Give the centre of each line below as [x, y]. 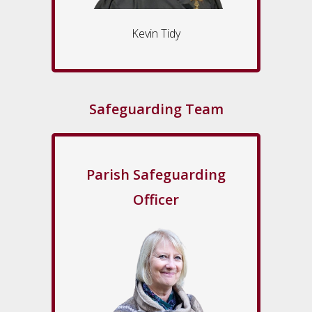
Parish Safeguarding [156, 174]
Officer [156, 199]
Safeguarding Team [156, 109]
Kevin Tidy [156, 33]
